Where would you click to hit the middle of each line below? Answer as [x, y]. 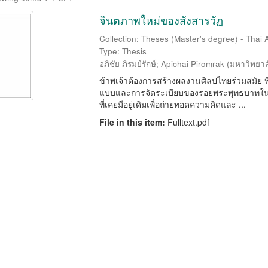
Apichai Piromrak [192, 64]
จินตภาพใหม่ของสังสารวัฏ [161, 20]
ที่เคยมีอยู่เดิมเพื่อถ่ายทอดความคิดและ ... [172, 104]
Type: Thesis [123, 51]
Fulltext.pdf [188, 122]
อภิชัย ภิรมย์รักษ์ [127, 64]
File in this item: [133, 122]
